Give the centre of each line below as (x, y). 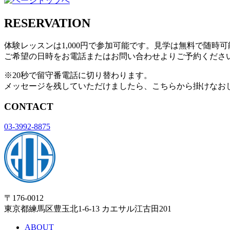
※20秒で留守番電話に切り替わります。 (78, 75)
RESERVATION (47, 23)
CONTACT (29, 107)
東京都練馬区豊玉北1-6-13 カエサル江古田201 (88, 208)
